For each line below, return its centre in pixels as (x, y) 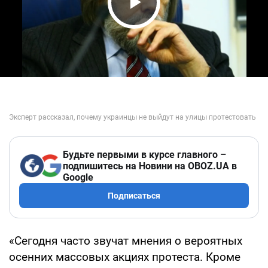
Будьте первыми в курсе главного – (144, 154)
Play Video (167, 25)
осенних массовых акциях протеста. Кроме (125, 257)
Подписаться (134, 195)
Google (78, 177)
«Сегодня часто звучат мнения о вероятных (126, 240)
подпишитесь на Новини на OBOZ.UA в (150, 166)
